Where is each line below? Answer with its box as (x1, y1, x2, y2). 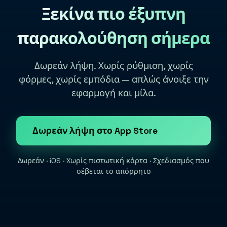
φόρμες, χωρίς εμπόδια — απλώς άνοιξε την (18, 73, 209, 86)
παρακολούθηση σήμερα (17, 28, 210, 49)
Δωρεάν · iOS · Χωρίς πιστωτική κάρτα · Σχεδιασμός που (18, 156, 209, 166)
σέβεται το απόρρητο (76, 167, 151, 176)
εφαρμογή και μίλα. (71, 87, 156, 99)
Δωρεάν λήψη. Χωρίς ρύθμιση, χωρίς (34, 60, 193, 72)
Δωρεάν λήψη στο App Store (32, 125, 158, 137)
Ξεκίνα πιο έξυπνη (41, 4, 186, 25)
